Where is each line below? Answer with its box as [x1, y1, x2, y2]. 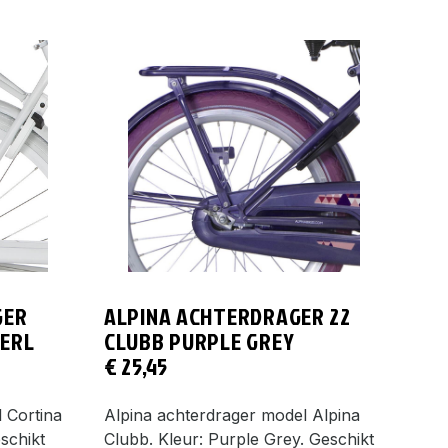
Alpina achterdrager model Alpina [104, 404, 360, 425]
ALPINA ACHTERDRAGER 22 [104, 298, 351, 333]
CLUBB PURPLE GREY [104, 323, 295, 358]
